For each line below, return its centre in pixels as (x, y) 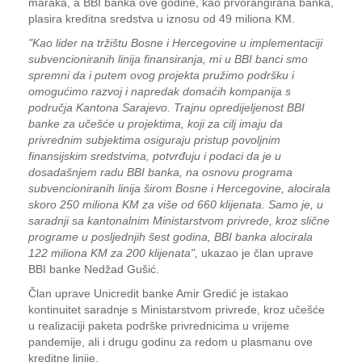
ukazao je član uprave (256, 253)
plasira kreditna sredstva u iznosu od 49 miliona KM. (162, 19)
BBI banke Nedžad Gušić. (94, 269)
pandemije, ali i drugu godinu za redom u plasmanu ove (170, 342)
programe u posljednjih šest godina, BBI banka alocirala (170, 237)
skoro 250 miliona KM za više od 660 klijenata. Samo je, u (176, 204)
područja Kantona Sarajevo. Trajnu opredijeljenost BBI (166, 107)
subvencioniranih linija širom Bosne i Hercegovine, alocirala (179, 188)
